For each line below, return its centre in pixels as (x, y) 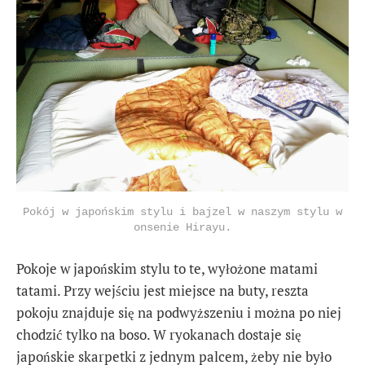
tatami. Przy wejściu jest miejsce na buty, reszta (163, 291)
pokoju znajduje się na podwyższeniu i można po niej (179, 313)
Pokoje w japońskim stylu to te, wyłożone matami (167, 269)
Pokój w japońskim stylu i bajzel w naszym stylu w (182, 212)
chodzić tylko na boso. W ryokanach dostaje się (159, 335)
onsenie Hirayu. (182, 228)
